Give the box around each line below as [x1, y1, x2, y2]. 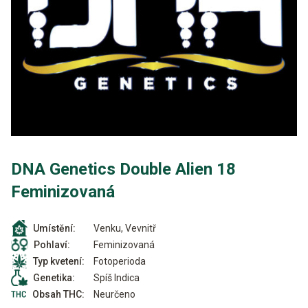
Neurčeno [93, 288, 135, 300]
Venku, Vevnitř [93, 222, 156, 234]
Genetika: [33, 272, 75, 283]
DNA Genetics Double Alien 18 [11, 159, 236, 179]
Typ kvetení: [33, 256, 85, 267]
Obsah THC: [32, 289, 85, 300]
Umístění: [33, 223, 76, 234]
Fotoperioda [93, 255, 146, 267]
